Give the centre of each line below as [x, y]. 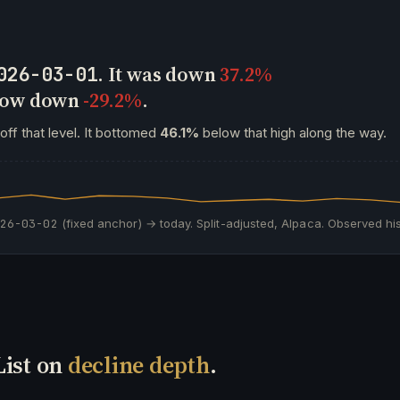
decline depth [138, 365]
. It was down [158, 74]
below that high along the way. [293, 133]
